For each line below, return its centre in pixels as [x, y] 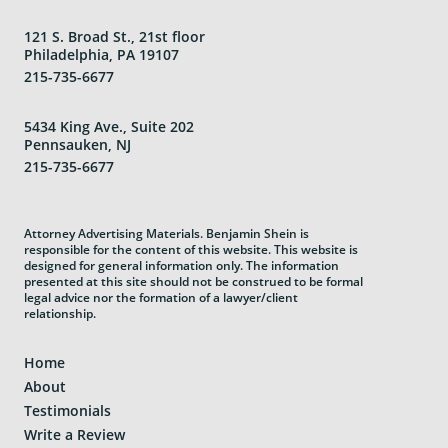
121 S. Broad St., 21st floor [114, 36]
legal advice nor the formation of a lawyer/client [161, 297]
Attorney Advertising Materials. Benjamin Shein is [166, 233]
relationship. [60, 313]
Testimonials [67, 410]
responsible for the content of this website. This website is [191, 249]
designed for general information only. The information [181, 265]
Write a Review [74, 434]
